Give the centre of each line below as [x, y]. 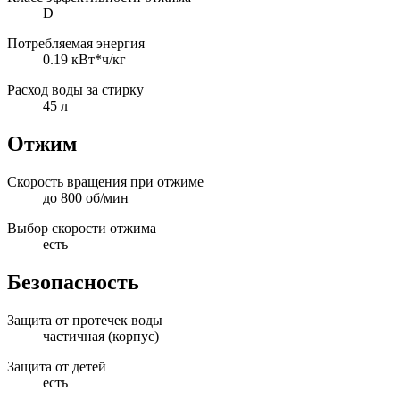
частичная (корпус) [101, 336]
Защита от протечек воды [85, 320]
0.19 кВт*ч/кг [84, 60]
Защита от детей [57, 366]
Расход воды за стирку [75, 90]
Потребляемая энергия [76, 44]
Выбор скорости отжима [82, 229]
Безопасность [73, 282]
